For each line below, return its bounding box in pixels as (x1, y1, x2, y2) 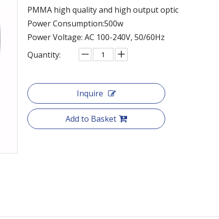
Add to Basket (66, 113, 116, 124)
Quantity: (27, 49, 61, 60)
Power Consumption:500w (27, 18, 123, 29)
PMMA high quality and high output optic (27, 4, 178, 15)
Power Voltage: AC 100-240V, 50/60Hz (27, 31, 165, 43)
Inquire (77, 88, 103, 99)
